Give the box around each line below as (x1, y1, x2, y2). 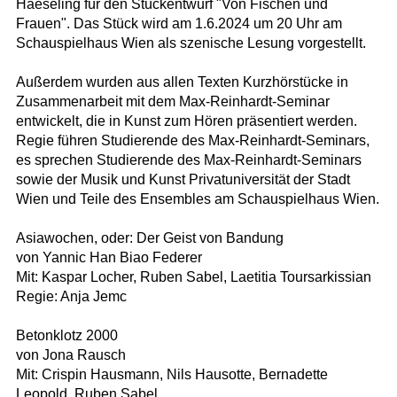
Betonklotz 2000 (15, 328, 118, 344)
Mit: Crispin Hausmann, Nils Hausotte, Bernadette (15, 367, 328, 383)
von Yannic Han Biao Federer (15, 250, 202, 266)
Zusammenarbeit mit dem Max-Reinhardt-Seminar (15, 94, 330, 110)
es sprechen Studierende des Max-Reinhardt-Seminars (15, 152, 362, 168)
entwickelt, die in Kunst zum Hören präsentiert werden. (15, 113, 357, 129)
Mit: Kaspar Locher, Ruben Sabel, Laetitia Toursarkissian (15, 269, 371, 285)
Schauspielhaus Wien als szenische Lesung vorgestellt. (15, 35, 366, 51)
